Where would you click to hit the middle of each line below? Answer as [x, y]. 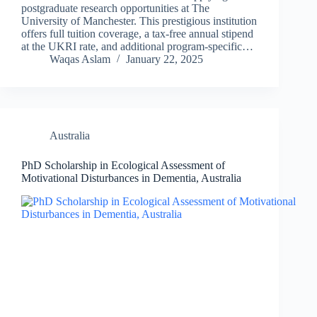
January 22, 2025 [165, 59]
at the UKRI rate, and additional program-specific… [137, 47]
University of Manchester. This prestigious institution [139, 21]
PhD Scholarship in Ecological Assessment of [123, 166]
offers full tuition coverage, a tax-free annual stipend [137, 34]
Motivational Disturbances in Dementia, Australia [131, 178]
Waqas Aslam [80, 59]
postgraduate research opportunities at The [115, 8]
